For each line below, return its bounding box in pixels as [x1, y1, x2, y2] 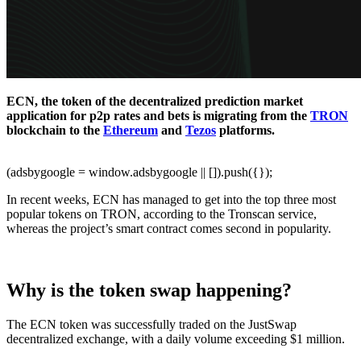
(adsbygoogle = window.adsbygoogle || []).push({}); [6, 164, 272, 179]
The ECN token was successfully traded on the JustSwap [6, 317, 297, 331]
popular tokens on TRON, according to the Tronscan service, [6, 206, 317, 221]
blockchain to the [6, 122, 103, 137]
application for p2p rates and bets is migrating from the [6, 108, 310, 122]
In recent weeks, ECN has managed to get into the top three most [6, 192, 336, 206]
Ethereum [103, 122, 158, 137]
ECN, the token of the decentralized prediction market [6, 93, 303, 108]
